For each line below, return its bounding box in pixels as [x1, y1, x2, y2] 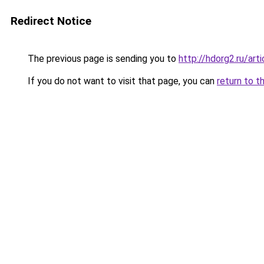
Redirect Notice [11, 14, 91, 28]
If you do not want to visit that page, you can [25, 75, 217, 87]
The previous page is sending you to [25, 53, 179, 64]
